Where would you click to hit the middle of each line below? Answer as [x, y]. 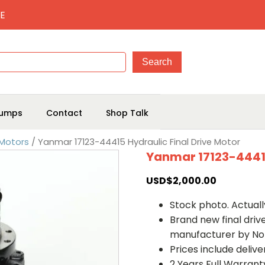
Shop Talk [127, 113]
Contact [64, 113]
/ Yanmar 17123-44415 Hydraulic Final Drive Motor [135, 142]
